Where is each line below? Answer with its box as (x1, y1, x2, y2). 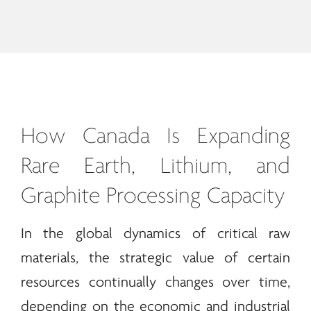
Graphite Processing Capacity (20, 185, 285, 208)
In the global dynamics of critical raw (20, 226, 291, 242)
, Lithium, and (131, 155, 291, 178)
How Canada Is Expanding (20, 125, 291, 149)
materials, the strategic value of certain (20, 250, 291, 267)
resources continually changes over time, (20, 274, 291, 291)
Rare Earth (20, 155, 132, 178)
